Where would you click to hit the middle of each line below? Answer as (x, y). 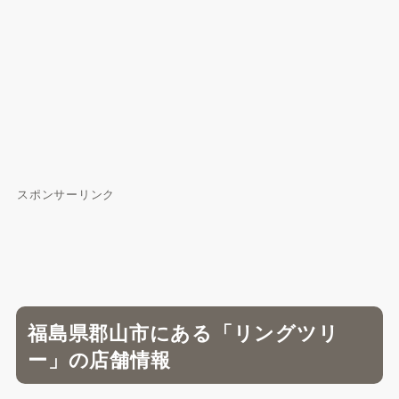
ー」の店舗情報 (99, 358)
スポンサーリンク (66, 193)
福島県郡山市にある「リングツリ (183, 332)
